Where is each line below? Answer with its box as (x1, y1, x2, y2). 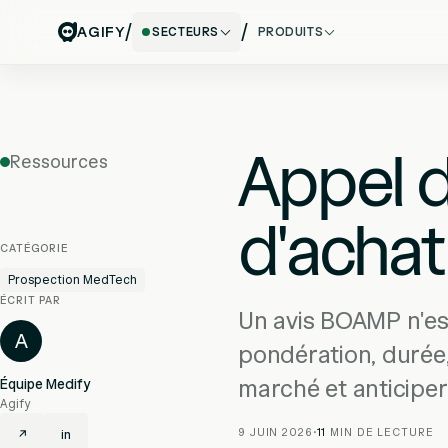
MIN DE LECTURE (326, 425, 434, 439)
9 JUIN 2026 (238, 425, 313, 439)
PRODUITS (257, 24, 324, 39)
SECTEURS (152, 24, 219, 39)
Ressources (10, 151, 108, 173)
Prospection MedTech (8, 272, 137, 287)
